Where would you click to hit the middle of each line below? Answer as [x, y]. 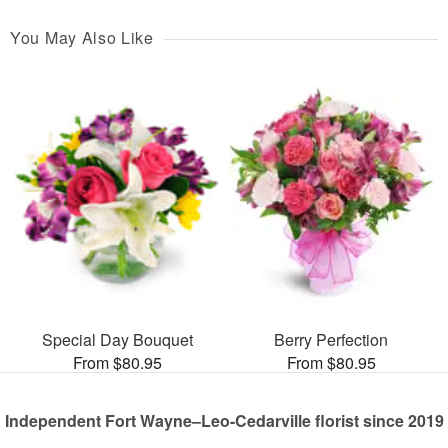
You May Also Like [82, 38]
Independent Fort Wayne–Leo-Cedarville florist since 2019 [224, 420]
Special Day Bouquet [117, 339]
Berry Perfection [331, 339]
